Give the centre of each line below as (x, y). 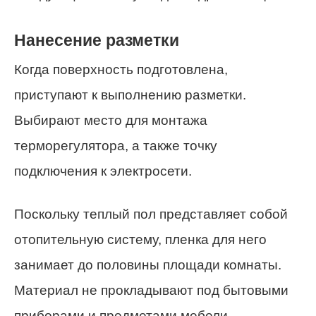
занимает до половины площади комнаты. (148, 265)
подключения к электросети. (103, 171)
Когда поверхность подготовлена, (121, 69)
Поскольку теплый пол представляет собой (151, 214)
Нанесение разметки (97, 40)
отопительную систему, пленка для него (140, 239)
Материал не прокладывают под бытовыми (151, 290)
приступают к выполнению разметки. (130, 95)
